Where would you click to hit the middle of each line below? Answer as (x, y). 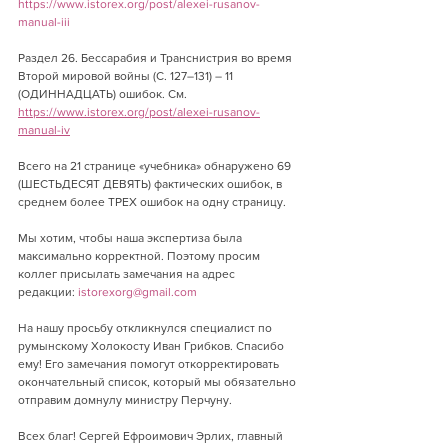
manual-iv (44, 130)
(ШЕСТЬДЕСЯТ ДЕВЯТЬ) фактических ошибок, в (151, 184)
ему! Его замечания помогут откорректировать (150, 364)
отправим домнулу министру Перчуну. (125, 400)
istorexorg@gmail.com (137, 292)
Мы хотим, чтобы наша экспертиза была (131, 238)
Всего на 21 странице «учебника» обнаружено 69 (156, 166)
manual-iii (44, 22)
